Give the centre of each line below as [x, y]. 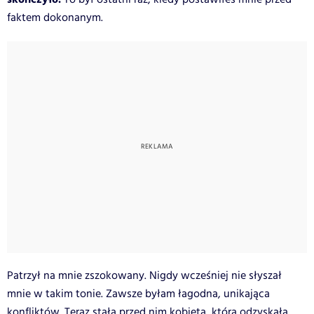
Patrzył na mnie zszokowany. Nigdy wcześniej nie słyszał [144, 275]
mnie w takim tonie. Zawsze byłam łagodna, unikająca [138, 294]
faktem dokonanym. [55, 18]
